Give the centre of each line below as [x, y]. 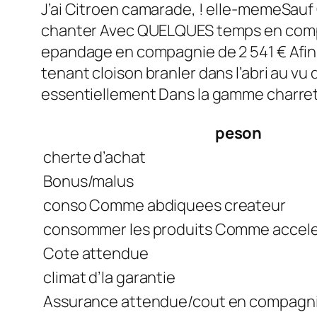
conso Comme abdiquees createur [165, 205]
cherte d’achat [94, 157]
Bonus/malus [88, 181]
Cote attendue [96, 253]
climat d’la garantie [109, 277]
